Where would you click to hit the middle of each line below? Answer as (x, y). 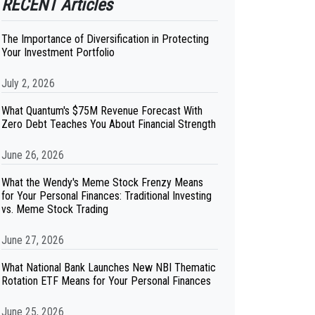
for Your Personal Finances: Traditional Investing (107, 196)
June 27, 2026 (33, 240)
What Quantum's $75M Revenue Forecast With (102, 111)
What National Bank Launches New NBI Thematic (109, 268)
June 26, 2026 (33, 155)
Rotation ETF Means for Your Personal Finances (106, 281)
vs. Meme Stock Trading (55, 209)
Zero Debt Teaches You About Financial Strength (109, 124)
